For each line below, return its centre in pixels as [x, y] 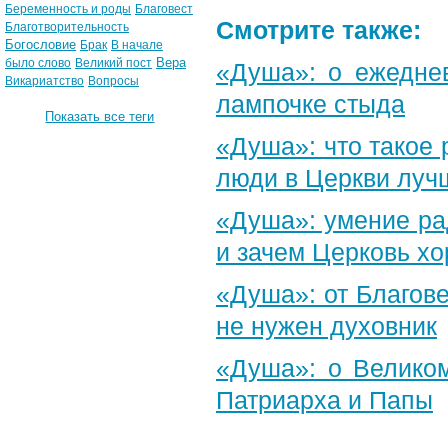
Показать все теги [100, 116]
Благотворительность [67, 27]
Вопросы [113, 81]
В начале [137, 45]
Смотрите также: [318, 30]
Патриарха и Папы [324, 400]
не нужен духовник [326, 326]
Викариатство [44, 81]
